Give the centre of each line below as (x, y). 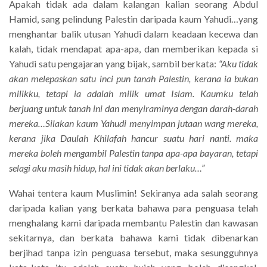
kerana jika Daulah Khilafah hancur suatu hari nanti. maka (133, 138)
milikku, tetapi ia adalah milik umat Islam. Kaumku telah (133, 93)
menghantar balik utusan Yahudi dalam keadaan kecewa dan (133, 33)
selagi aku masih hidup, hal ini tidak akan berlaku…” (107, 167)
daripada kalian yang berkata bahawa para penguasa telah (133, 207)
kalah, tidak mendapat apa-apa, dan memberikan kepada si (133, 48)
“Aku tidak (238, 63)
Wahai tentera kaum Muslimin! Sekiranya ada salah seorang (133, 193)
